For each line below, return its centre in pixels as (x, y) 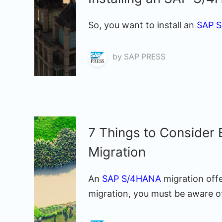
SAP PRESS (145, 57)
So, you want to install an (142, 25)
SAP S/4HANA (132, 179)
